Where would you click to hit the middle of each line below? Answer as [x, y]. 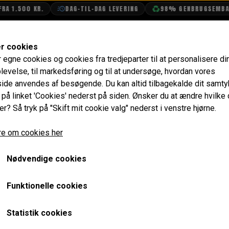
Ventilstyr [43, 67]
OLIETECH [100, 37]
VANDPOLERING [164, 37]
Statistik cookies [39, 213]
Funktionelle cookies [47, 186]
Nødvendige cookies [47, 158]
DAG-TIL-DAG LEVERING [94, 8]
